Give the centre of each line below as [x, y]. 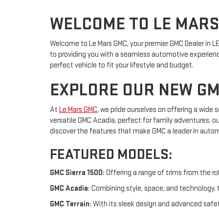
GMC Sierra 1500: [77, 173]
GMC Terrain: [71, 204]
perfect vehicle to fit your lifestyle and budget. [122, 65]
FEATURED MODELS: [111, 154]
